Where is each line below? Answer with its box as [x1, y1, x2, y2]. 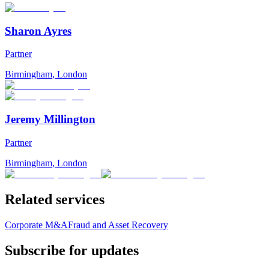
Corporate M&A [5, 219, 68, 230]
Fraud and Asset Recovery [68, 219, 168, 230]
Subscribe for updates [5, 242, 139, 258]
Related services [5, 191, 104, 207]
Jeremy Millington [5, 113, 95, 126]
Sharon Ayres [5, 24, 71, 37]
